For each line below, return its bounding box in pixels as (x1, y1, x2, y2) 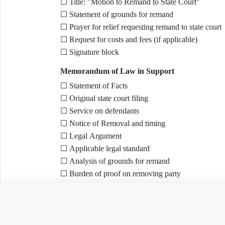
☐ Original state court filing (60, 94, 148, 102)
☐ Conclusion (60, 182, 105, 190)
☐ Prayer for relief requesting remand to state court (60, 23, 221, 31)
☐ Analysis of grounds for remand (60, 157, 170, 165)
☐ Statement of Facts (60, 81, 128, 90)
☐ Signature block (60, 48, 119, 56)
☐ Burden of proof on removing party (60, 169, 181, 178)
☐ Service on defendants (60, 106, 139, 115)
